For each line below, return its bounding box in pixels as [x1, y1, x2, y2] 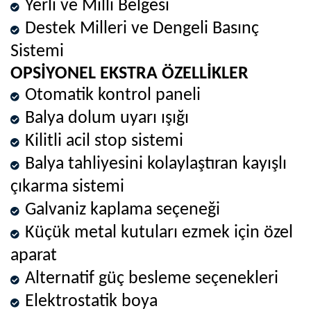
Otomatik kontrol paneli [25, 85, 201, 105]
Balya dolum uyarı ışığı [25, 108, 189, 128]
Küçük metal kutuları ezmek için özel [25, 223, 293, 242]
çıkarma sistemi [10, 177, 124, 196]
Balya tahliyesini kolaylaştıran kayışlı [25, 154, 287, 174]
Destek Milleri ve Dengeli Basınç [25, 19, 259, 38]
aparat [10, 246, 57, 265]
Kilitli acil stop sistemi [25, 131, 183, 151]
